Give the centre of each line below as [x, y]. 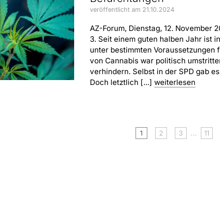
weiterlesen [175, 82]
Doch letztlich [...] [122, 82]
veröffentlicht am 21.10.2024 [132, 10]
